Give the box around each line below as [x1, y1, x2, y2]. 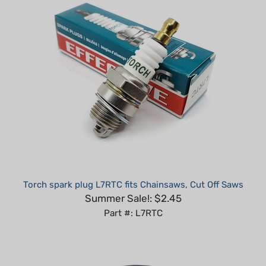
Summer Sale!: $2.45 [84, 175, 182, 187]
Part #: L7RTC [103, 190, 163, 201]
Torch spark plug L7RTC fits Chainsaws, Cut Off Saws [23, 161, 243, 173]
